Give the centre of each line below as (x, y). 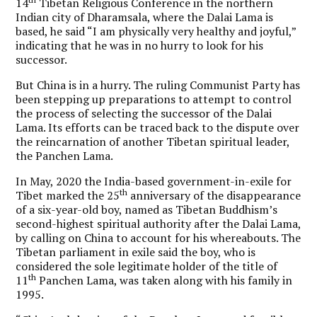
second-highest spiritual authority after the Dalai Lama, (158, 223)
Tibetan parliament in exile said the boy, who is (136, 252)
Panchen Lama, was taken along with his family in (165, 280)
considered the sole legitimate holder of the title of (147, 266)
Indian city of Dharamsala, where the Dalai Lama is (145, 17)
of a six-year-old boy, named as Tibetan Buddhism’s (147, 209)
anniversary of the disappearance (214, 195)
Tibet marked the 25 (68, 195)
